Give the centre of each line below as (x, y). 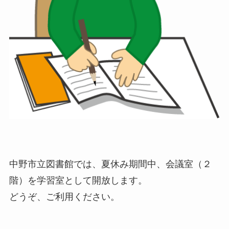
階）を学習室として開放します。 (78, 180)
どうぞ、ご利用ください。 (64, 197)
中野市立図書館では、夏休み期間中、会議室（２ (110, 164)
